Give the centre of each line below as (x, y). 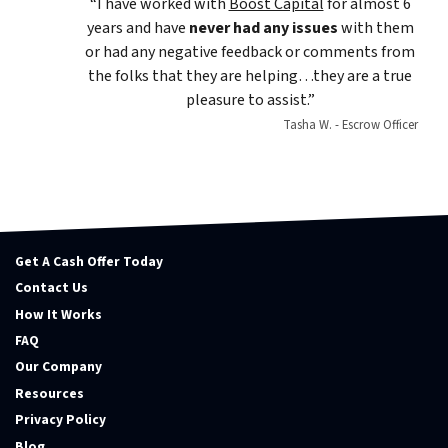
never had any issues (263, 27)
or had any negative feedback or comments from (250, 51)
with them (375, 27)
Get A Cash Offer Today (89, 261)
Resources (49, 393)
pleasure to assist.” (250, 99)
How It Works (58, 314)
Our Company (58, 367)
